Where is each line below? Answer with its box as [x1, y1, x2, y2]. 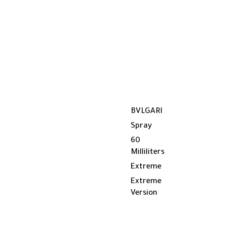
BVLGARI [131, 107, 162, 116]
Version [131, 189, 157, 198]
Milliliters [131, 148, 164, 157]
